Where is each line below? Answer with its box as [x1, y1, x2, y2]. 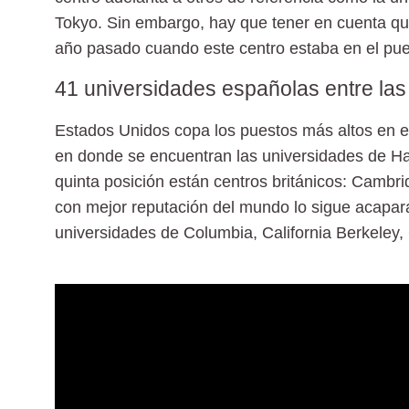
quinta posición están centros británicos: [55, 172, 351, 191]
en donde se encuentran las [55, 146, 262, 165]
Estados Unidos [55, 121, 170, 140]
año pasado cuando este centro [55, 38, 289, 58]
